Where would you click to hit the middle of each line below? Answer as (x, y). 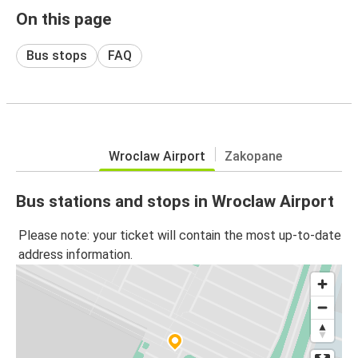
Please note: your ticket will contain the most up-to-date (180, 236)
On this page (64, 19)
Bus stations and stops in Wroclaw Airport (175, 201)
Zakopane (253, 156)
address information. (76, 255)
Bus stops (57, 55)
